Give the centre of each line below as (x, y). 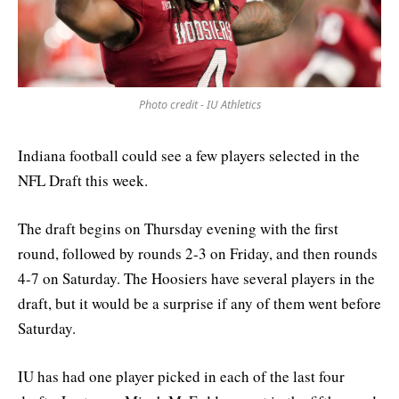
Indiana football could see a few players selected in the (189, 155)
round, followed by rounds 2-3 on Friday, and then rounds (198, 254)
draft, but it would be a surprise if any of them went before (199, 304)
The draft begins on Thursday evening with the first (178, 229)
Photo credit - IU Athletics (199, 104)
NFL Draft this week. (83, 180)
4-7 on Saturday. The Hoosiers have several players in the (196, 279)
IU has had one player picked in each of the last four (181, 377)
